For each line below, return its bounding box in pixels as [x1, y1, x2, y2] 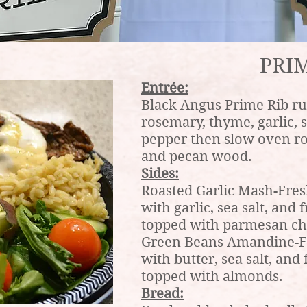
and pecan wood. [141, 149, 252, 164]
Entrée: [141, 80, 188, 96]
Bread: [141, 286, 184, 302]
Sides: [141, 166, 179, 182]
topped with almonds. [141, 269, 283, 284]
